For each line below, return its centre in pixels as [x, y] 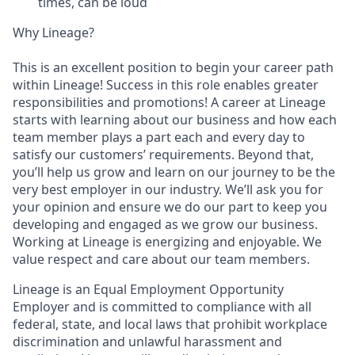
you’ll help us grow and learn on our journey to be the [174, 172]
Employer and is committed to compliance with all [162, 307]
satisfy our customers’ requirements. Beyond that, [163, 155]
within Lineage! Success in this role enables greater [166, 85]
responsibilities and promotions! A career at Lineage [169, 102]
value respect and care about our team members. [161, 259]
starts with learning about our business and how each [175, 120]
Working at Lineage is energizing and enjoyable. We [167, 242]
